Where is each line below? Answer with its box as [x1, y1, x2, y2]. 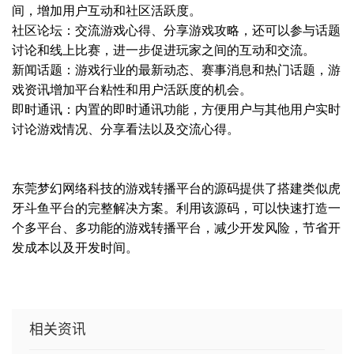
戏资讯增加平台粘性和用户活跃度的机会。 [12, 83, 252, 97]
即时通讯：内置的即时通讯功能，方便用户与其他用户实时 [12, 103, 341, 117]
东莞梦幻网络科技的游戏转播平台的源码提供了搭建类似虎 [12, 182, 341, 196]
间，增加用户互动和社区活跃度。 [12, 4, 201, 18]
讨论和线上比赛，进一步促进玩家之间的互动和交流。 [12, 43, 315, 58]
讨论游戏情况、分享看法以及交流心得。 [12, 122, 239, 137]
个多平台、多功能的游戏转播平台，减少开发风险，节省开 [12, 221, 341, 235]
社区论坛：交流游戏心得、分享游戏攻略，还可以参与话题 [12, 24, 341, 38]
